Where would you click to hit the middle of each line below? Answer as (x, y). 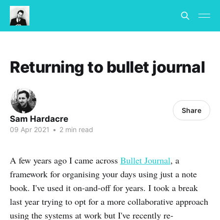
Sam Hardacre (39, 119)
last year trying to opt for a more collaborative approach (109, 201)
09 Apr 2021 (30, 129)
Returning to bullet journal (108, 67)
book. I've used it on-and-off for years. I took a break (104, 188)
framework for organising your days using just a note (103, 174)
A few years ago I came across (65, 160)
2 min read (75, 129)
